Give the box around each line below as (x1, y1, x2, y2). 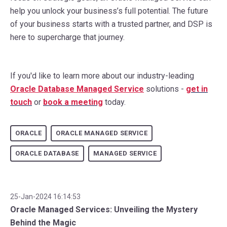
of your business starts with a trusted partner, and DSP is (10, 19, 212, 29)
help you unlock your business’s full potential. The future (10, 6, 208, 16)
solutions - (144, 84, 186, 94)
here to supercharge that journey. (10, 32, 125, 43)
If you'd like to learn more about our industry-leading (10, 71, 194, 81)
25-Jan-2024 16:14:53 (10, 193, 81, 201)
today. (103, 97, 126, 107)
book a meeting (43, 97, 103, 107)
